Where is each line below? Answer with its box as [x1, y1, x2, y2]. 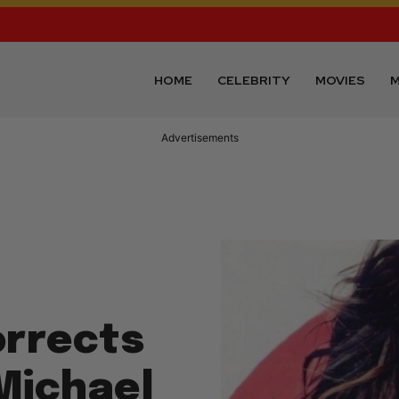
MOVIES [315, 71, 366, 88]
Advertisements [160, 131, 239, 145]
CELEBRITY [217, 71, 291, 88]
